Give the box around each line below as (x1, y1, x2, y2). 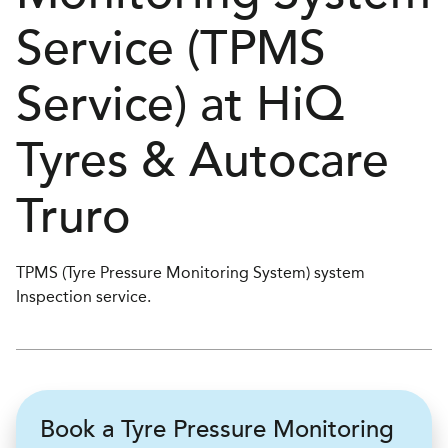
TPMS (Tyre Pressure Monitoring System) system (16, 263, 365, 282)
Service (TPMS (16, 20, 326, 78)
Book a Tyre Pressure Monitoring (40, 415, 394, 444)
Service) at (16, 76, 256, 134)
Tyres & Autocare (16, 132, 389, 190)
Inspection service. (16, 287, 151, 306)
